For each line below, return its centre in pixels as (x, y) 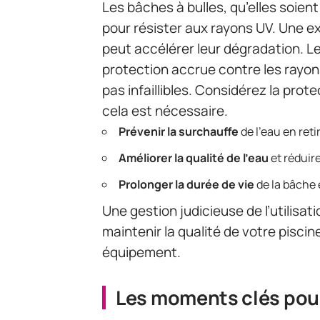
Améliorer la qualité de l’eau (194, 158)
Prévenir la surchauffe (179, 132)
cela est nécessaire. (165, 111)
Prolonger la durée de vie (186, 185)
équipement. (141, 252)
